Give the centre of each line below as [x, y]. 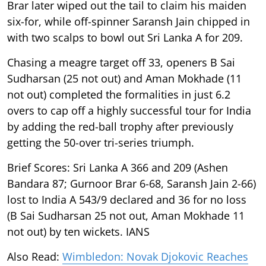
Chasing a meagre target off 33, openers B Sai [121, 62]
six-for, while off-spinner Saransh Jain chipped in [129, 21]
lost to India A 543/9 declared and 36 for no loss [127, 199]
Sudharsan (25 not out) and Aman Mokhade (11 [124, 78]
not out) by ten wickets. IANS [78, 231]
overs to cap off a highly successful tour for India [129, 110]
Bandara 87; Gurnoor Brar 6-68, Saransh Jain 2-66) [132, 183]
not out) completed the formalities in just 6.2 [119, 94]
